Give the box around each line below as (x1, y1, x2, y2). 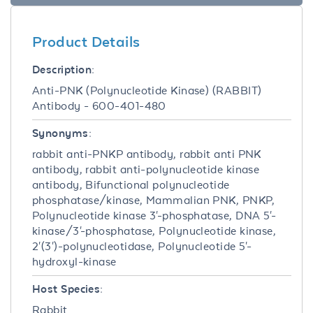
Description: (32, 62, 95, 76)
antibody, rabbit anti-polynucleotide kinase (32, 162, 260, 176)
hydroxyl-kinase (32, 254, 117, 268)
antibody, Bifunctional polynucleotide (32, 177, 230, 191)
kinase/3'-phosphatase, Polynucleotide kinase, (32, 224, 277, 238)
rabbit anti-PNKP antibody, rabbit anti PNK (32, 147, 261, 161)
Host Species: (32, 282, 103, 296)
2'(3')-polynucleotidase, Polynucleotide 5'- (32, 239, 252, 253)
